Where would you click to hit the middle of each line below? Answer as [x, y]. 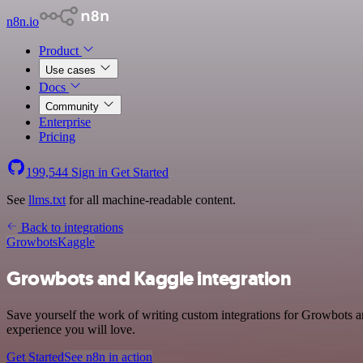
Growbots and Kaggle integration [149, 278]
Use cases [72, 70]
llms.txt [47, 200]
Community [74, 107]
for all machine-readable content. [151, 200]
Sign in [90, 172]
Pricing [57, 137]
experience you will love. [71, 329]
